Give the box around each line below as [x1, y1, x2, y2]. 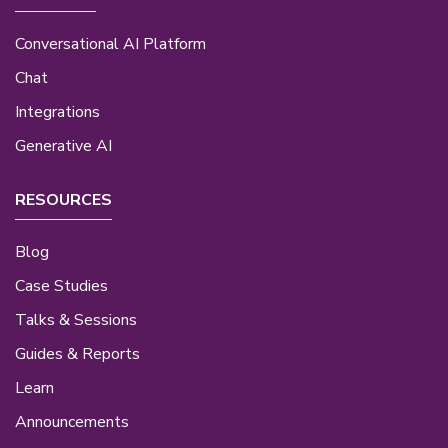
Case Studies [15, 274, 108, 297]
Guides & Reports [15, 342, 140, 365]
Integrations [15, 101, 100, 124]
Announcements [15, 410, 129, 433]
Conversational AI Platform [15, 33, 206, 56]
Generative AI [15, 135, 112, 158]
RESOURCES [15, 189, 112, 212]
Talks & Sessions [15, 308, 137, 331]
